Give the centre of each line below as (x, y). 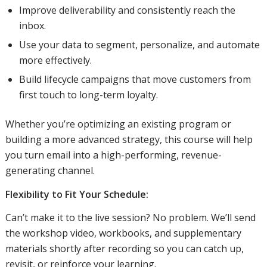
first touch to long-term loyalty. (88, 95)
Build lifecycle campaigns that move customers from (135, 80)
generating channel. (50, 171)
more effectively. (55, 60)
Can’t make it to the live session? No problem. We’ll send (130, 218)
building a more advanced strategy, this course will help (129, 140)
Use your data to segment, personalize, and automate (139, 45)
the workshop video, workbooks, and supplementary (123, 233)
